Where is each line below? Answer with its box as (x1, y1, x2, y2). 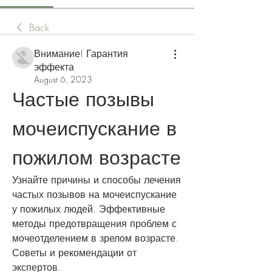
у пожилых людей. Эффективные (12, 202, 165, 216)
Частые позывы (12, 86, 154, 112)
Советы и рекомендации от (12, 246, 137, 259)
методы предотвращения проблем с (12, 217, 177, 230)
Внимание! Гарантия (34, 47, 128, 60)
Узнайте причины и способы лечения (12, 173, 181, 186)
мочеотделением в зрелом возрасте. (12, 231, 178, 245)
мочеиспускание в (12, 115, 177, 141)
